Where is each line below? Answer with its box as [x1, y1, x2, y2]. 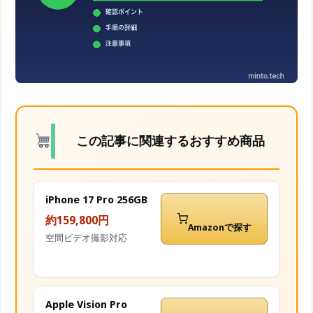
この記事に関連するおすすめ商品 [76, 134, 265, 149]
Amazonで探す [187, 222, 252, 233]
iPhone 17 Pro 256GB [45, 194, 148, 207]
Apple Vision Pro [45, 298, 128, 312]
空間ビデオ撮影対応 [45, 233, 128, 244]
